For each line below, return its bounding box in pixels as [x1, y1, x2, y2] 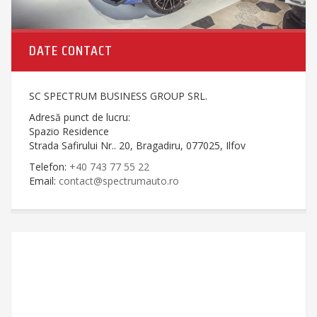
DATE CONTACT [29, 38, 113, 62]
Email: [29, 173, 59, 188]
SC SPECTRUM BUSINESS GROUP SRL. [29, 88, 207, 103]
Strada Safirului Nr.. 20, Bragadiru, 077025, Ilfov [29, 138, 246, 152]
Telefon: [29, 159, 69, 173]
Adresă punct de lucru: [29, 110, 130, 124]
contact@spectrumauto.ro [59, 173, 179, 188]
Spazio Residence [29, 124, 109, 138]
